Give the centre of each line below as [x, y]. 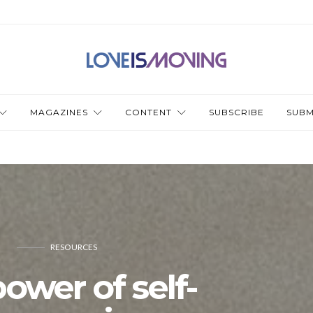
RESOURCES [73, 247]
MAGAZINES [59, 112]
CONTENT [148, 112]
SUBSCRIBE [236, 112]
